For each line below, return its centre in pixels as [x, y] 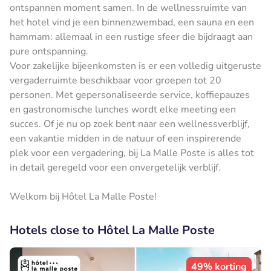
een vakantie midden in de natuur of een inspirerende [126, 138]
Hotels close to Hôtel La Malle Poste [112, 230]
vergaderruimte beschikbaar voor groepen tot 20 [116, 80]
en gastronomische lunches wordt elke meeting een [123, 109]
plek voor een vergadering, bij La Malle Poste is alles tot [132, 153]
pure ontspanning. [49, 51]
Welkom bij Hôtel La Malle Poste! [83, 196]
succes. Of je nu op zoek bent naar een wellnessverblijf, [130, 124]
